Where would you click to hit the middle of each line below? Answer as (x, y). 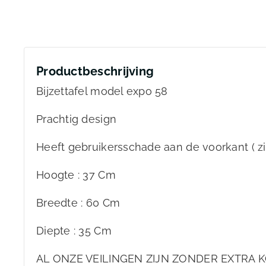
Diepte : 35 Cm (74, 231)
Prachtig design (77, 119)
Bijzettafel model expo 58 (102, 91)
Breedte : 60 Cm (78, 203)
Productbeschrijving (95, 72)
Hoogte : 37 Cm (76, 175)
